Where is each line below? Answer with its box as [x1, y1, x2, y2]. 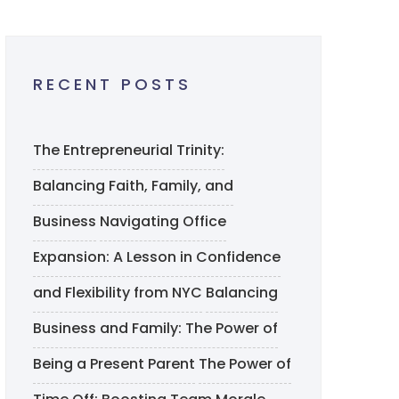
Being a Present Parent [33, 354, 195, 374]
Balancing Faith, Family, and [33, 175, 233, 196]
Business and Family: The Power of [33, 318, 278, 338]
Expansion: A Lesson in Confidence [33, 247, 281, 267]
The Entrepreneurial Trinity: [33, 140, 224, 160]
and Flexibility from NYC [33, 282, 202, 303]
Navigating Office [100, 211, 226, 232]
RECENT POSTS [33, 73, 191, 95]
